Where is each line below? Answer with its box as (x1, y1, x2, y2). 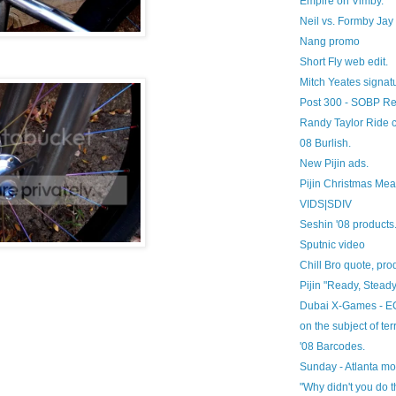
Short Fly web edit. (299, 56, 388, 68)
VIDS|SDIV (299, 198, 352, 210)
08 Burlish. (299, 137, 351, 149)
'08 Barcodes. (299, 340, 365, 353)
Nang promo (299, 35, 360, 48)
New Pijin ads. (299, 157, 369, 170)
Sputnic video (299, 239, 365, 251)
